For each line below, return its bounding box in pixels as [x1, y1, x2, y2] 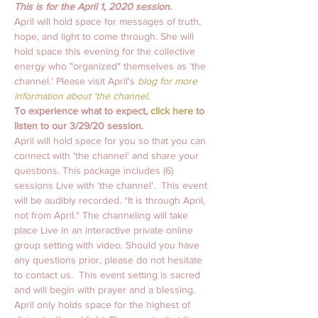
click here [150, 105, 193, 117]
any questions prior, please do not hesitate [14, 254, 205, 266]
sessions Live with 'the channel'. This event [14, 180, 210, 192]
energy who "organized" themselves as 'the [14, 60, 209, 72]
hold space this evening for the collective [14, 45, 198, 57]
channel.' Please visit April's [14, 75, 135, 87]
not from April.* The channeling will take [14, 209, 191, 221]
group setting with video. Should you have [14, 239, 202, 251]
